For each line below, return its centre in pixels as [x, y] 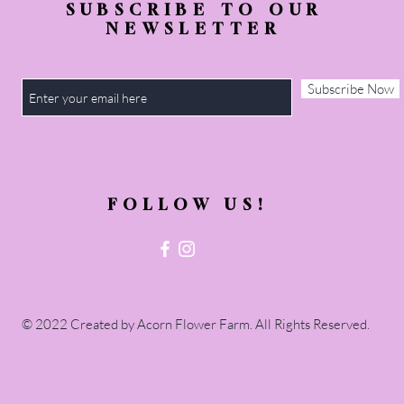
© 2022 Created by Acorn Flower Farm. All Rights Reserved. [196, 324]
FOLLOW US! [188, 204]
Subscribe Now [350, 89]
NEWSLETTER [194, 28]
